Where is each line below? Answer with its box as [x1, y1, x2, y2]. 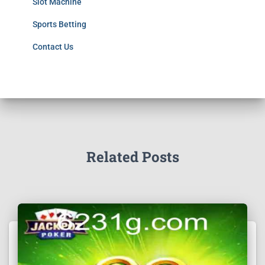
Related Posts [86, 147, 179, 166]
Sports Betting [33, 20, 86, 29]
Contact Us [33, 42, 73, 51]
